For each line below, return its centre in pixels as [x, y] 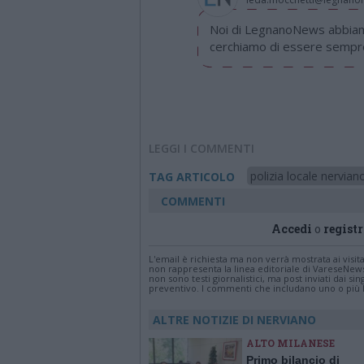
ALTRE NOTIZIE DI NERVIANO [234, 320]
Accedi [292, 229]
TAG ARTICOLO [192, 177]
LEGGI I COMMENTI [201, 148]
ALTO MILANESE [290, 343]
